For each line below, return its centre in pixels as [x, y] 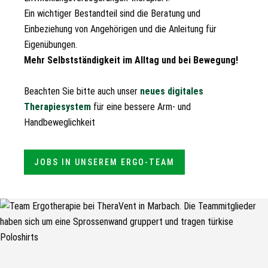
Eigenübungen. [51, 45]
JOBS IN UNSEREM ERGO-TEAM [104, 162]
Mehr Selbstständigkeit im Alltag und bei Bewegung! [131, 60]
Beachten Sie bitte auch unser [82, 91]
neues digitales [172, 91]
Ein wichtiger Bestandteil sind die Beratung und [112, 13]
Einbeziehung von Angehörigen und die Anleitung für [120, 29]
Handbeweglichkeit [60, 122]
